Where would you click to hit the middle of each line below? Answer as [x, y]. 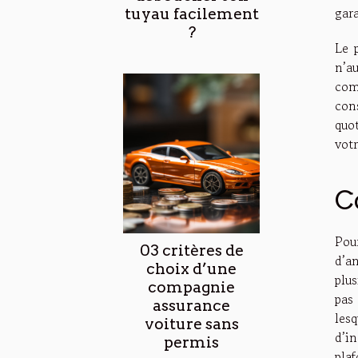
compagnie [191, 287]
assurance [191, 305]
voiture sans [191, 324]
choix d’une [191, 268]
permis [191, 342]
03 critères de [191, 250]
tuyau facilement [191, 14]
